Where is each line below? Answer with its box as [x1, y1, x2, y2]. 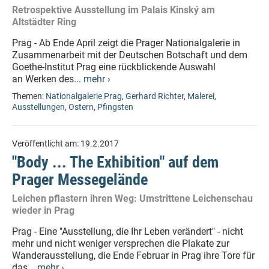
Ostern [68, 102, 94, 112]
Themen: [12, 91, 46, 101]
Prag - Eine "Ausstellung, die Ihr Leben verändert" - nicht [12, 226, 243, 237]
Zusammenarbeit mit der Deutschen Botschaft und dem [12, 49, 247, 61]
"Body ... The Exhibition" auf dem [12, 153, 219, 171]
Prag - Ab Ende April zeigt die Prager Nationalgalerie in [12, 37, 240, 49]
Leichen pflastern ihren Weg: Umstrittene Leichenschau [12, 193, 253, 204]
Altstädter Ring [12, 16, 76, 28]
